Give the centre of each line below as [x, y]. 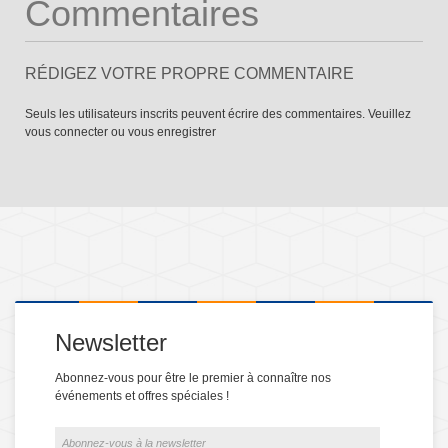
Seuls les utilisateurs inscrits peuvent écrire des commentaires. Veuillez [218, 114]
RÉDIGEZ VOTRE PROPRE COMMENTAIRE [189, 74]
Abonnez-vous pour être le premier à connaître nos [193, 378]
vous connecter [66, 132]
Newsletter [111, 343]
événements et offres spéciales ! [142, 396]
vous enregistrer [172, 132]
